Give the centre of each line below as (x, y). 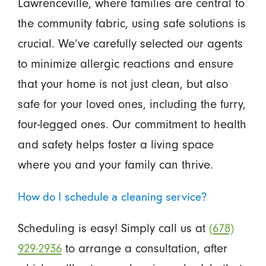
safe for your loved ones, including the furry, (132, 104)
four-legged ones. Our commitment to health (132, 124)
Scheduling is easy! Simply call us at (113, 228)
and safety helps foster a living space (115, 144)
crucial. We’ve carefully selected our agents (130, 43)
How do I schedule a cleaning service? (112, 196)
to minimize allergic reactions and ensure (125, 63)
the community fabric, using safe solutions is (132, 23)
